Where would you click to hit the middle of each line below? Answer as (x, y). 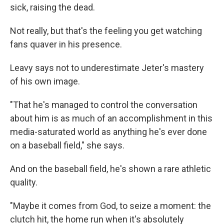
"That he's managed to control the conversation (104, 105)
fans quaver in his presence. (66, 44)
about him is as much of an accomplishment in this (111, 118)
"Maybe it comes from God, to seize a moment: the (110, 206)
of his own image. (45, 81)
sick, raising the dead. (52, 7)
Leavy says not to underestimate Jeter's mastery (107, 68)
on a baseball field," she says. (67, 145)
